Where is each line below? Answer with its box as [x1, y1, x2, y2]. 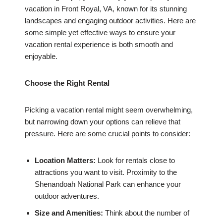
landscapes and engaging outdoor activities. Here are [25, 16, 196, 25]
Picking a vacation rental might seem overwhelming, [25, 106, 193, 114]
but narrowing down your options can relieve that [25, 117, 180, 126]
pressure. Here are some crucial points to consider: [25, 129, 190, 138]
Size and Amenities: [35, 209, 103, 218]
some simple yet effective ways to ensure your [25, 28, 175, 37]
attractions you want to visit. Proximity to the [35, 168, 177, 177]
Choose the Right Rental [25, 79, 110, 88]
